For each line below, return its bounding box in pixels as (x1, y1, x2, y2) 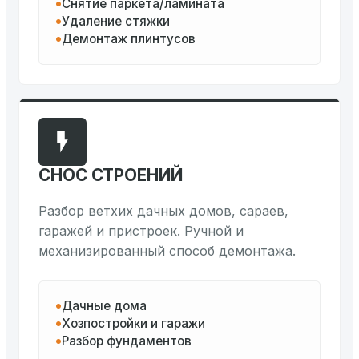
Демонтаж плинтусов (62, 31, 196, 47)
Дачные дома (62, 298, 147, 314)
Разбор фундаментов (62, 333, 192, 349)
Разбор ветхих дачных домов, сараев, (38, 203, 288, 220)
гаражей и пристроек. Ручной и (38, 223, 244, 240)
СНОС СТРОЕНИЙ (38, 165, 183, 186)
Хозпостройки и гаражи (62, 316, 205, 332)
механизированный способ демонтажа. (38, 243, 296, 260)
